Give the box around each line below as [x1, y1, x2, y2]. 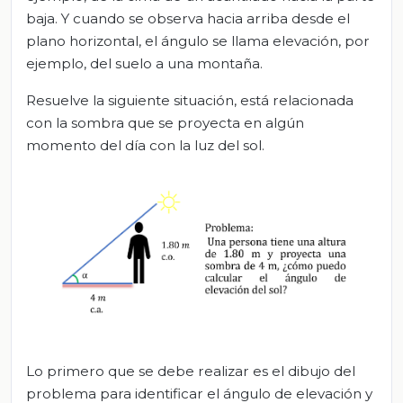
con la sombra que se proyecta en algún [26, 114, 304, 132]
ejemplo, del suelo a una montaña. [26, 55, 263, 73]
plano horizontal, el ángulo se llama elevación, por [26, 32, 370, 50]
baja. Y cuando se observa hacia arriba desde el [26, 10, 350, 28]
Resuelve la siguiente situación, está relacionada [26, 92, 354, 110]
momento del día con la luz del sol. [26, 137, 264, 155]
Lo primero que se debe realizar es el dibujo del [26, 362, 355, 380]
